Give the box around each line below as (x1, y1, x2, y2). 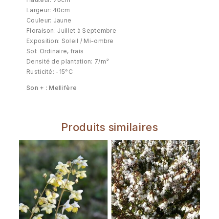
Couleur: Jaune (26, 16, 72, 24)
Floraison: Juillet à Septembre (26, 26, 116, 34)
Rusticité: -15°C (26, 67, 73, 75)
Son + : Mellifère (26, 84, 77, 91)
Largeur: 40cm (26, 6, 70, 14)
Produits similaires (61, 120, 158, 133)
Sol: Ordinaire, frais (26, 47, 84, 55)
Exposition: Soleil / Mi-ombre (26, 37, 114, 44)
